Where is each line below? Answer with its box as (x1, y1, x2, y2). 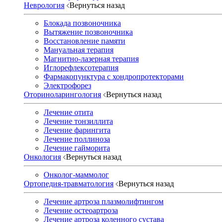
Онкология (24, 152, 61, 161)
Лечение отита (44, 108, 93, 116)
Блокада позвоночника (44, 18, 121, 27)
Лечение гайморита (44, 143, 110, 152)
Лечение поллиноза (44, 134, 110, 143)
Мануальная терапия (44, 45, 113, 54)
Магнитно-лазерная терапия (44, 54, 139, 63)
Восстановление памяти (44, 36, 125, 45)
